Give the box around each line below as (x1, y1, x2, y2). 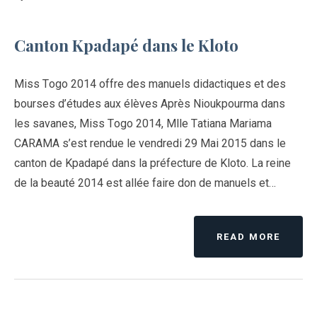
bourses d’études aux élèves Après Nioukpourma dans (14, 96, 285, 110)
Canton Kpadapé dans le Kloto (14, 33, 238, 56)
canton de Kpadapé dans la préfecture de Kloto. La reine (14, 156, 291, 170)
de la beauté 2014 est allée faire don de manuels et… (14, 175, 276, 190)
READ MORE (217, 231, 280, 242)
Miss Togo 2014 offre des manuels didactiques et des (14, 76, 286, 91)
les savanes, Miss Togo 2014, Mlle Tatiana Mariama (14, 116, 272, 130)
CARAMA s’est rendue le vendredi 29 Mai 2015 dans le (14, 136, 286, 150)
